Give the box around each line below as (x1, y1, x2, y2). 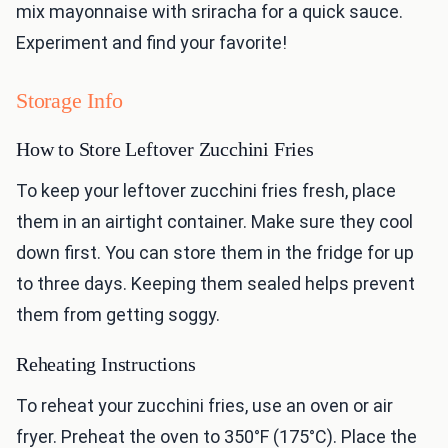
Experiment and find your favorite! (16, 32, 287, 54)
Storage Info (16, 88, 123, 114)
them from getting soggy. (16, 304, 220, 326)
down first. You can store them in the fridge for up (16, 242, 414, 264)
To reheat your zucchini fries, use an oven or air (16, 395, 393, 417)
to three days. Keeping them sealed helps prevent (16, 273, 415, 295)
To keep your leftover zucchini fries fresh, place (16, 180, 396, 202)
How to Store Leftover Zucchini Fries (16, 138, 314, 161)
